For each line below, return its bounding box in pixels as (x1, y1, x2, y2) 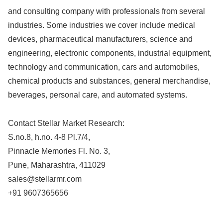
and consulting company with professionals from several (8, 6, 205, 15)
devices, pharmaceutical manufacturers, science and (8, 34, 193, 43)
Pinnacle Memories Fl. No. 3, (8, 146, 110, 155)
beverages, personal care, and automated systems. (8, 90, 187, 99)
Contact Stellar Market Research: (8, 118, 124, 127)
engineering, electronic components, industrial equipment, (8, 48, 212, 57)
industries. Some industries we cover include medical (8, 20, 195, 29)
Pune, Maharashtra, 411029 (8, 160, 106, 169)
